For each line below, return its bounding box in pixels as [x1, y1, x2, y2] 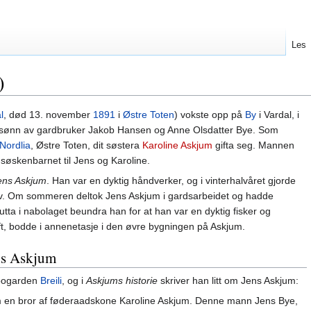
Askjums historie [86, 275, 158, 287]
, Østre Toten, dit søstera [31, 140, 142, 151]
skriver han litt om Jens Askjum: [158, 275, 299, 287]
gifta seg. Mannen [212, 140, 294, 151]
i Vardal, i [256, 109, 299, 121]
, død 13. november [3, 109, 93, 121]
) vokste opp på [174, 109, 245, 121]
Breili [40, 275, 62, 287]
